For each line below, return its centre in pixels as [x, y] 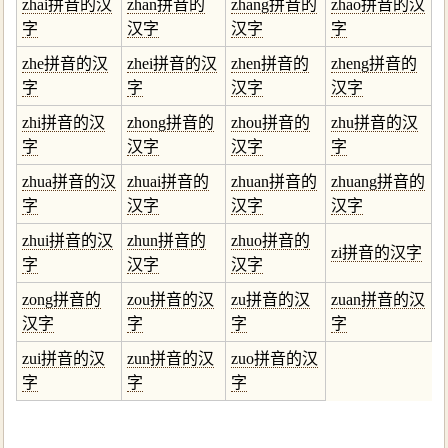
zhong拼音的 [170, 122]
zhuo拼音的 [270, 240]
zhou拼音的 [270, 122]
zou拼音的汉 [170, 299]
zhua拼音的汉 [69, 181]
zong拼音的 [61, 299]
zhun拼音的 [166, 240]
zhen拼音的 [270, 63]
